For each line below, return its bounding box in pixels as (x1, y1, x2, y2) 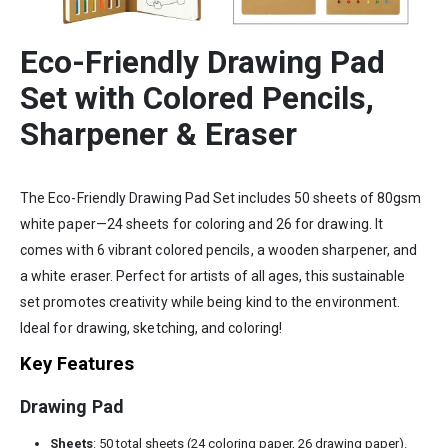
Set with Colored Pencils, (20, 80, 374, 118)
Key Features (20, 353, 134, 376)
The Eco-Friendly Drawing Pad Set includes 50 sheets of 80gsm (20, 190, 422, 207)
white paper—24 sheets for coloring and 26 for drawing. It (20, 216, 383, 233)
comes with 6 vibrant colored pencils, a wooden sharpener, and (20, 242, 418, 259)
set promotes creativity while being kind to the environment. (20, 294, 401, 311)
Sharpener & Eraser (20, 116, 297, 154)
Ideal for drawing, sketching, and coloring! (20, 320, 283, 337)
